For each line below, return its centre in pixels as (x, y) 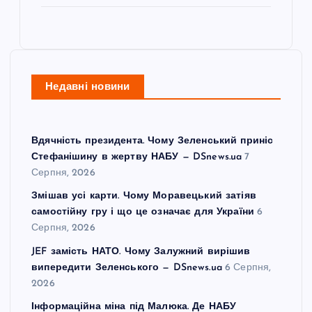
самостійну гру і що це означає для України (143, 212)
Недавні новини (88, 87)
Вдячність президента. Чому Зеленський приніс (153, 141)
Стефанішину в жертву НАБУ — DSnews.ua (137, 157)
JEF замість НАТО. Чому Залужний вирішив (141, 252)
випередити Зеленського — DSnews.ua (127, 268)
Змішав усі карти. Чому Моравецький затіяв (144, 196)
